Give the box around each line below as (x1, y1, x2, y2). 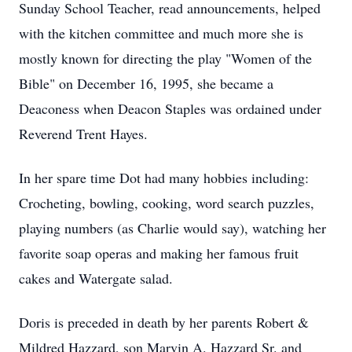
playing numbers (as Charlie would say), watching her (19, 218, 326, 237)
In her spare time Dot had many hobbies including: (19, 168, 309, 187)
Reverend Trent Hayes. (19, 124, 148, 143)
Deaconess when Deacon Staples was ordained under (19, 99, 321, 118)
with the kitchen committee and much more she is (19, 24, 303, 42)
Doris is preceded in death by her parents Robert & (19, 313, 309, 332)
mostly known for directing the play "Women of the (19, 49, 312, 68)
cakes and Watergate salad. (19, 269, 173, 288)
